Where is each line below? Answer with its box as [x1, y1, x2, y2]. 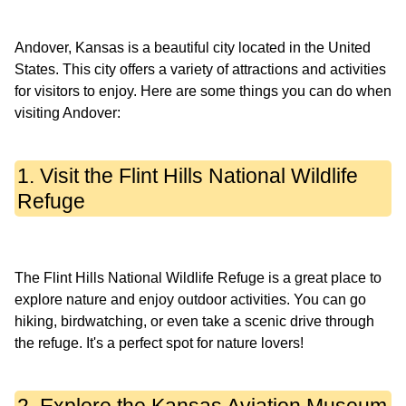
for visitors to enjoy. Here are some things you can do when [14, 83, 391, 100]
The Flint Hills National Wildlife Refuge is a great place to [14, 270, 382, 286]
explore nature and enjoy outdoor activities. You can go [14, 292, 366, 308]
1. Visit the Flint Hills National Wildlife [17, 164, 358, 188]
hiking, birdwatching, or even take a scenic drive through [14, 314, 374, 330]
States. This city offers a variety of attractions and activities [14, 62, 386, 78]
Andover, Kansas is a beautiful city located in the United [14, 40, 371, 56]
